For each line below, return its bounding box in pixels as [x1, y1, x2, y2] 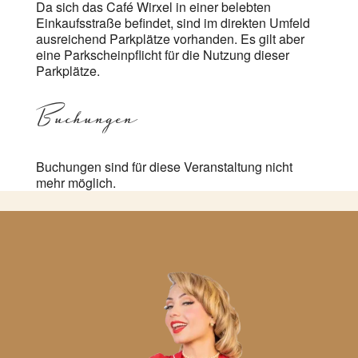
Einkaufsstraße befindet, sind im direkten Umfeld [35, 14, 310, 33]
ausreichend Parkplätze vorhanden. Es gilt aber [35, 30, 304, 49]
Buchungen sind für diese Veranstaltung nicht [35, 157, 292, 177]
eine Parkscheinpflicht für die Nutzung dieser [35, 46, 289, 65]
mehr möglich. [35, 173, 116, 193]
